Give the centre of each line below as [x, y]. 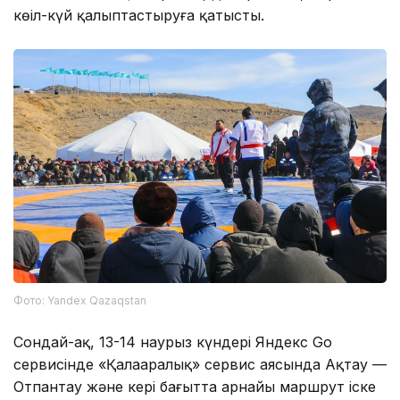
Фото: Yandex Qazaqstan [80, 300]
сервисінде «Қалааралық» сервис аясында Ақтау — [200, 364]
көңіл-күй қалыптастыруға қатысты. [139, 16]
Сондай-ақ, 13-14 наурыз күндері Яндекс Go [173, 342]
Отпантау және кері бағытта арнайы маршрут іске [195, 386]
